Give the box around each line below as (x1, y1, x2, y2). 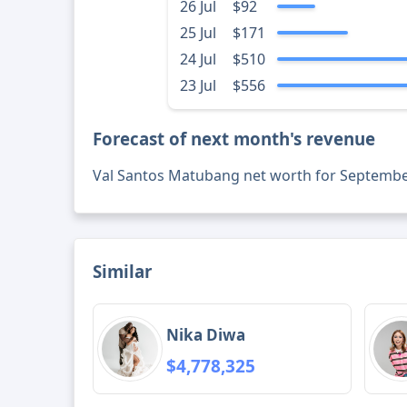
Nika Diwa (166, 323, 246, 345)
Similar (93, 260, 153, 283)
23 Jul (179, 75, 216, 96)
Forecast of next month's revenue (93, 127, 376, 151)
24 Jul (179, 49, 216, 70)
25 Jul (179, 23, 216, 44)
